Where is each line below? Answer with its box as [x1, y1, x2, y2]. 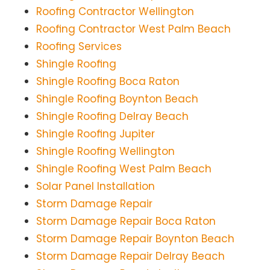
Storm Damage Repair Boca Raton [36, 214, 216, 229]
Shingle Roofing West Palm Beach [36, 162, 212, 177]
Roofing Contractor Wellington [36, 4, 194, 19]
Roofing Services [36, 39, 122, 54]
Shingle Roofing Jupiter [36, 127, 155, 142]
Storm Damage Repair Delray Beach [36, 249, 225, 264]
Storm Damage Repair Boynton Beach [36, 231, 234, 246]
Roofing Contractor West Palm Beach [36, 22, 231, 37]
